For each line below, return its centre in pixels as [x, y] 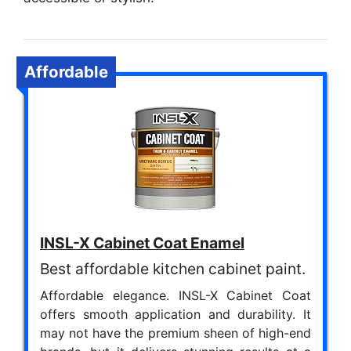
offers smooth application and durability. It [175, 314]
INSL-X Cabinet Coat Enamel [142, 242]
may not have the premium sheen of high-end [175, 333]
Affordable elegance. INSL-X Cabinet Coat [175, 295]
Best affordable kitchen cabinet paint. [173, 268]
